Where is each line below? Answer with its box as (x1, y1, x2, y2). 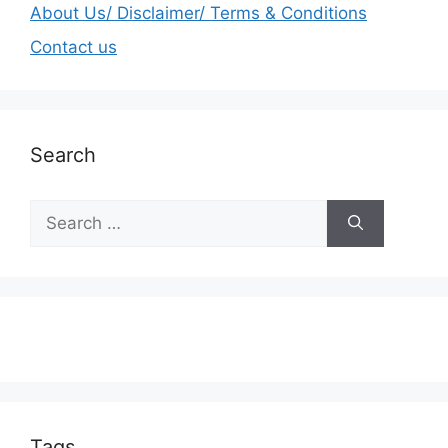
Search (30, 142, 96, 167)
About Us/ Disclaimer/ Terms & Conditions (30, 3, 367, 24)
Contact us (30, 36, 117, 57)
